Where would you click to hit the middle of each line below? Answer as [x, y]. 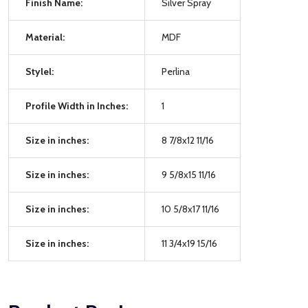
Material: [45, 37]
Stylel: [40, 71]
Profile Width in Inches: [77, 106]
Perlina [176, 71]
